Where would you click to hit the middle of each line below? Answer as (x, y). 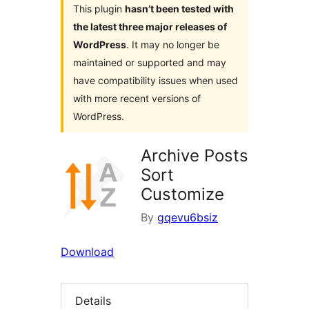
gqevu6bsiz (188, 218)
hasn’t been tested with (179, 9)
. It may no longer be (173, 45)
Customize (182, 195)
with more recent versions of (137, 99)
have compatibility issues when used (156, 81)
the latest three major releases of (150, 27)
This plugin (99, 9)
